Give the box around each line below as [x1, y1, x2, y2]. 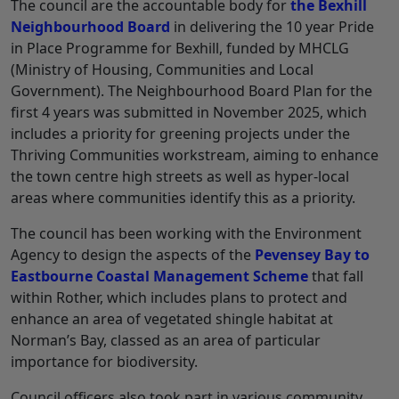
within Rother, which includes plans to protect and [11, 287, 347, 307]
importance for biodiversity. [11, 351, 198, 371]
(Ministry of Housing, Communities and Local [11, 59, 313, 79]
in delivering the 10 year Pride [170, 16, 374, 37]
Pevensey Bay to [255, 244, 370, 265]
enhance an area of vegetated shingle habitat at [11, 308, 333, 329]
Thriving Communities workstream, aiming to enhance [11, 144, 379, 165]
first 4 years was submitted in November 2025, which [11, 102, 367, 122]
